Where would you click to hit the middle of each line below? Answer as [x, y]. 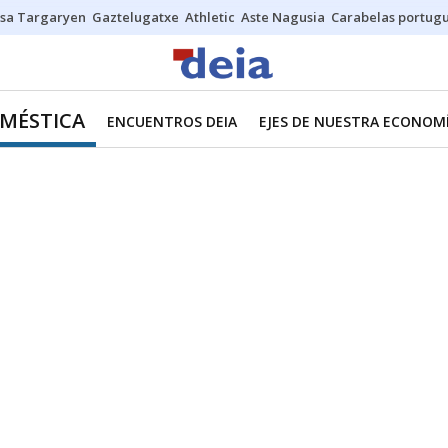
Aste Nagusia [283, 17]
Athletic [210, 17]
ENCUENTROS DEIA [172, 121]
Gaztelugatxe [135, 17]
